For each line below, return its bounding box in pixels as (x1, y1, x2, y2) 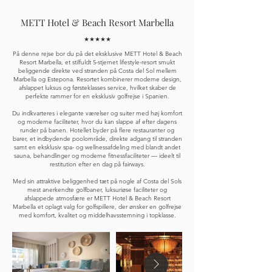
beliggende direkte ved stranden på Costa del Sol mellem (18, 67, 177, 75)
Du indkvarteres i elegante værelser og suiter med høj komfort (12, 109, 182, 117)
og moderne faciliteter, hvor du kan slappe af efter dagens (18, 118, 177, 126)
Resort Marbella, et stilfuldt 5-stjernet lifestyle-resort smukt (19, 58, 175, 66)
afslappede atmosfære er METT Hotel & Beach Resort (24, 194, 171, 202)
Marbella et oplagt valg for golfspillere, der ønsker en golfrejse (13, 203, 182, 211)
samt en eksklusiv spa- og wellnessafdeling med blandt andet (14, 143, 180, 151)
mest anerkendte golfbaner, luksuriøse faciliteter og (27, 186, 167, 194)
